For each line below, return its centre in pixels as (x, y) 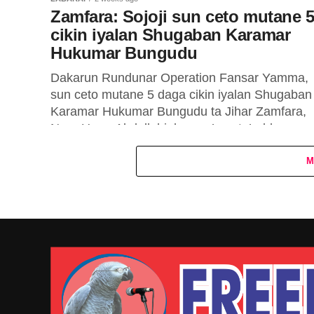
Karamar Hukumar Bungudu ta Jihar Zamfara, (178, 111)
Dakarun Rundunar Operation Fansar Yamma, (179, 78)
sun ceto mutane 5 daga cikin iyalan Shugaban (181, 95)
